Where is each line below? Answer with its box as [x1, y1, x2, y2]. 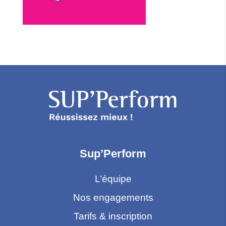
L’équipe [94, 174, 132, 184]
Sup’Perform [80, 147, 146, 160]
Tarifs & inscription [74, 211, 152, 221]
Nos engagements [73, 192, 153, 203]
